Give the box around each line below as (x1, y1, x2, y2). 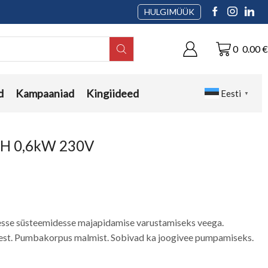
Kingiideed (86, 87, 139, 100)
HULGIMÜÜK (144, 7, 194, 17)
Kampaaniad (15, 87, 74, 100)
